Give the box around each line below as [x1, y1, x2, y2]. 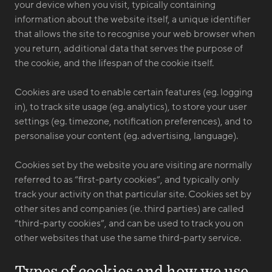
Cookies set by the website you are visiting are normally [15, 160, 252, 171]
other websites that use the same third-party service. [15, 233, 241, 243]
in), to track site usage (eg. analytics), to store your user [15, 101, 247, 112]
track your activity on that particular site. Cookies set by [15, 189, 251, 200]
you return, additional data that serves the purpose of [15, 43, 243, 54]
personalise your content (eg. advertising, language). [15, 131, 238, 141]
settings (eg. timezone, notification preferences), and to [15, 116, 252, 127]
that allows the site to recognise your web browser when [15, 29, 255, 39]
